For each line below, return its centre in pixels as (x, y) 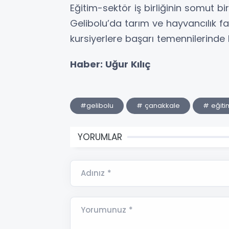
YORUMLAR (100, 137)
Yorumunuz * (107, 210)
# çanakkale (158, 105)
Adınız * (96, 173)
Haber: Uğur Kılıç (110, 64)
